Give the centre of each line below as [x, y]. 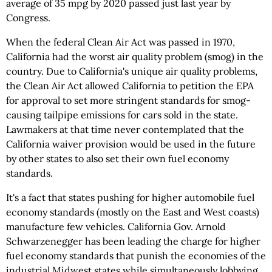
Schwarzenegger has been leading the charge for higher [133, 241]
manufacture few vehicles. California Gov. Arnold [116, 226]
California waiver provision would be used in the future [131, 144]
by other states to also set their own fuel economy [117, 158]
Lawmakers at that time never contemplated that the [125, 129]
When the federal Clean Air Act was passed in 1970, [121, 42]
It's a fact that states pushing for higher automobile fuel [130, 197]
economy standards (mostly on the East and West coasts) [133, 212]
